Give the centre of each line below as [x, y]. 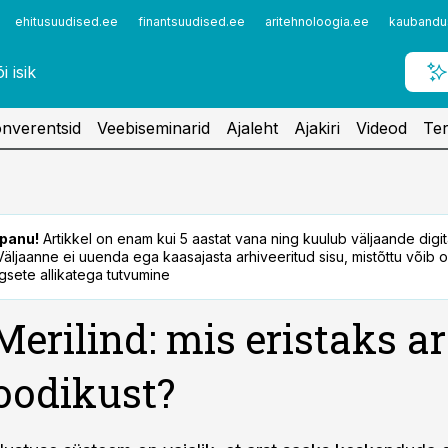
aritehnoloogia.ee [317, 21]
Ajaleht [252, 128]
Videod [381, 128]
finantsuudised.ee [191, 21]
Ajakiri [317, 128]
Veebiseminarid [153, 128]
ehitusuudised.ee [66, 21]
